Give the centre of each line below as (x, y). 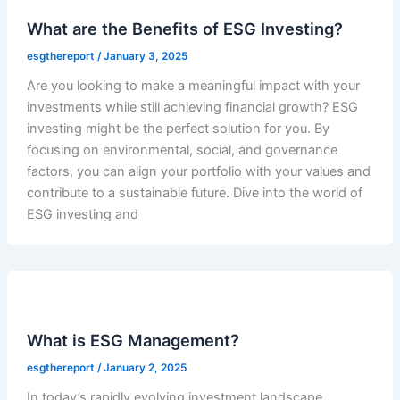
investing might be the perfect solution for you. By (178, 128)
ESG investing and (82, 214)
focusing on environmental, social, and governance (182, 150)
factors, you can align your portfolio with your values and (198, 171)
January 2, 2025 (145, 368)
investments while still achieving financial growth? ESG (192, 107)
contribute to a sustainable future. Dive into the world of (194, 192)
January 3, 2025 (145, 56)
